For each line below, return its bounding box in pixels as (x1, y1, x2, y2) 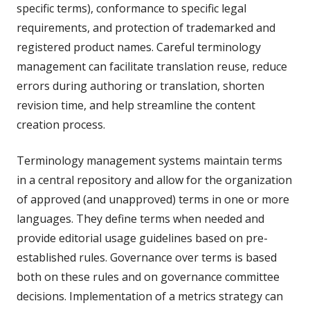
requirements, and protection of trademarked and (17, 19, 275, 35)
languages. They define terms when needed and (17, 210, 264, 226)
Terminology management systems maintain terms (17, 152, 282, 168)
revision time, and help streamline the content (17, 97, 255, 113)
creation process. (17, 116, 105, 132)
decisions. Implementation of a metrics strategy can (17, 288, 283, 304)
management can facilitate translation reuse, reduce (17, 58, 287, 74)
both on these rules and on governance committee (17, 268, 280, 284)
